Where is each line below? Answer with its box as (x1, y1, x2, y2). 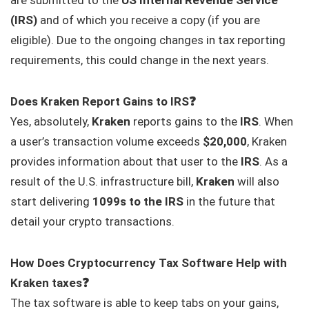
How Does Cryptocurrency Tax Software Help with (10, 255, 287, 270)
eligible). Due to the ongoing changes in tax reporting (10, 32, 286, 47)
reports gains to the (133, 114, 240, 128)
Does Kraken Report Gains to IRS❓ (10, 94, 196, 108)
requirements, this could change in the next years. (10, 52, 269, 67)
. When (259, 114, 293, 128)
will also (237, 174, 279, 188)
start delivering (10, 194, 92, 208)
